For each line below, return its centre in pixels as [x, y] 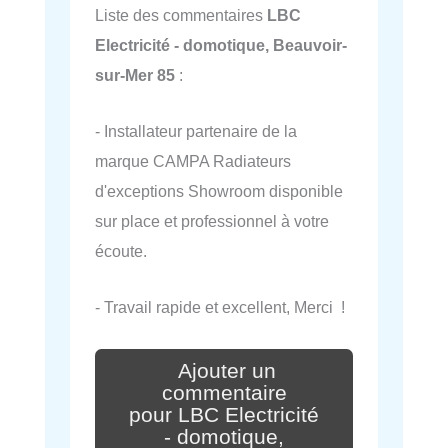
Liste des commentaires [181, 14]
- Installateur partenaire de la [196, 131]
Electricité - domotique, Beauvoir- [221, 44]
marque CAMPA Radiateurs [193, 161]
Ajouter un [227, 371]
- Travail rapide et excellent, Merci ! [220, 307]
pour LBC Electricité [224, 415]
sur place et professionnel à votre [212, 221]
